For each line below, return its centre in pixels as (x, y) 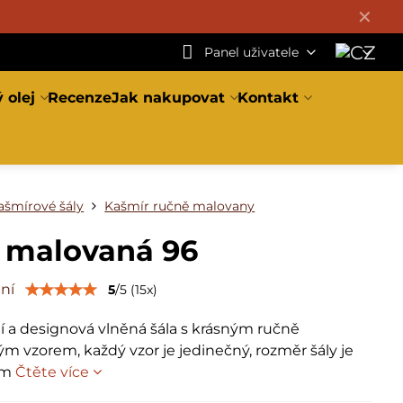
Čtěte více (53, 372)
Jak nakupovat (169, 98)
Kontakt (269, 98)
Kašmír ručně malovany (180, 206)
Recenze (80, 98)
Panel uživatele (251, 52)
